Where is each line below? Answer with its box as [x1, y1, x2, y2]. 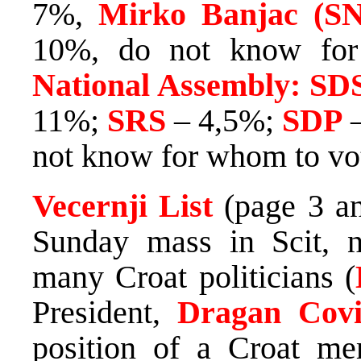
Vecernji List [32, 187, 214, 224]
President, [32, 293, 178, 330]
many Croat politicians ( [32, 258, 355, 295]
